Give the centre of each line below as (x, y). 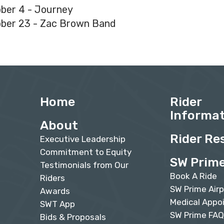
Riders (52, 178)
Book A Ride (194, 176)
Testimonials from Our (84, 165)
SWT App (57, 204)
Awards (55, 191)
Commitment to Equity (86, 152)
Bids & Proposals (73, 217)
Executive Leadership (83, 139)
